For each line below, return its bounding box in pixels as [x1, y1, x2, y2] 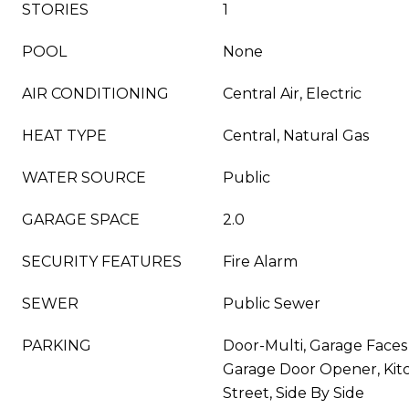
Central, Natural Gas [223, 127, 369, 144]
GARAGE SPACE [22, 211, 140, 228]
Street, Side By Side [223, 384, 364, 402]
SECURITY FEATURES [22, 253, 182, 270]
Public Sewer [223, 295, 320, 312]
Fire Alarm [223, 253, 298, 270]
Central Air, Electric [223, 85, 362, 102]
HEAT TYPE [22, 127, 107, 144]
